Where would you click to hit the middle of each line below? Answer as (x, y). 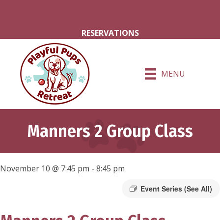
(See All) (198, 189)
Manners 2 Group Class (110, 131)
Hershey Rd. (172, 11)
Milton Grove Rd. (62, 11)
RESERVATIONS (110, 33)
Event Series (162, 189)
